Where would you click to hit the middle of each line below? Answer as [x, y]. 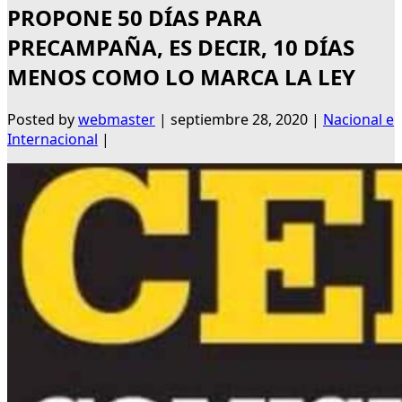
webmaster [117, 120]
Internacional [52, 140]
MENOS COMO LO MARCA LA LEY [181, 77]
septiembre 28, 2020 [239, 120]
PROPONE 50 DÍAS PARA [135, 18]
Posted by [43, 120]
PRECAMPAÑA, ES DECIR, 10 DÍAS [181, 48]
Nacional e [358, 120]
